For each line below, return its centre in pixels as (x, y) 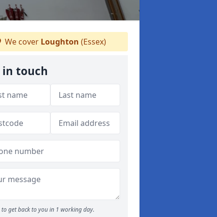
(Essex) (92, 42)
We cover (22, 42)
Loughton (60, 42)
